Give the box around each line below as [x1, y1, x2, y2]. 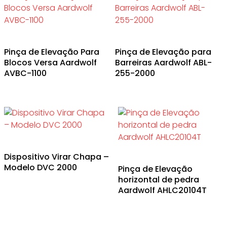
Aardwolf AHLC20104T [118, 184, 207, 197]
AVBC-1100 [4, 67, 47, 80]
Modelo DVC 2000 [4, 162, 77, 174]
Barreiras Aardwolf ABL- [115, 57, 212, 69]
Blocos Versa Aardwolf [4, 57, 97, 69]
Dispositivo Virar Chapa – [4, 151, 109, 163]
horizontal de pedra [118, 174, 199, 186]
